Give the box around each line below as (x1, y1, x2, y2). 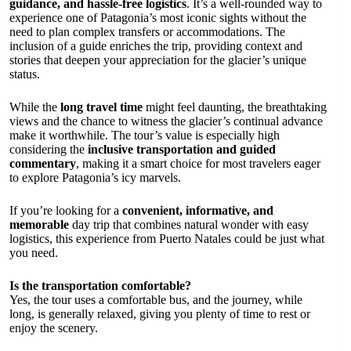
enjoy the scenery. (9, 320, 98, 335)
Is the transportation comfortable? (9, 278, 191, 292)
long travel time (60, 100, 143, 114)
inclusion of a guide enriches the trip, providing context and (9, 38, 302, 52)
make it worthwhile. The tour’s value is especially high (9, 128, 280, 142)
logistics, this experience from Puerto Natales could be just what (9, 231, 324, 245)
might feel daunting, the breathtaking (143, 100, 327, 114)
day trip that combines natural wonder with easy (69, 217, 309, 231)
